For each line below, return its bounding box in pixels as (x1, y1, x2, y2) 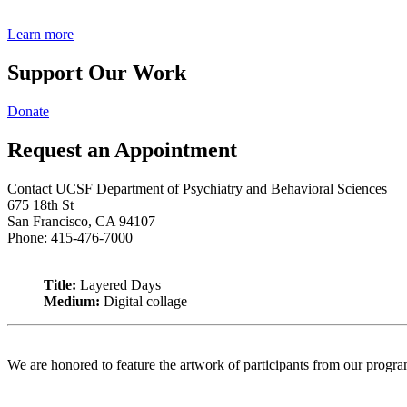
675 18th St (7, 196, 74, 213)
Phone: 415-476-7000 (7, 229, 133, 245)
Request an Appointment (7, 137, 237, 162)
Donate (7, 104, 49, 120)
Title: (44, 276, 80, 293)
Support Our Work (7, 61, 186, 85)
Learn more (7, 26, 74, 43)
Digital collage (100, 293, 187, 309)
